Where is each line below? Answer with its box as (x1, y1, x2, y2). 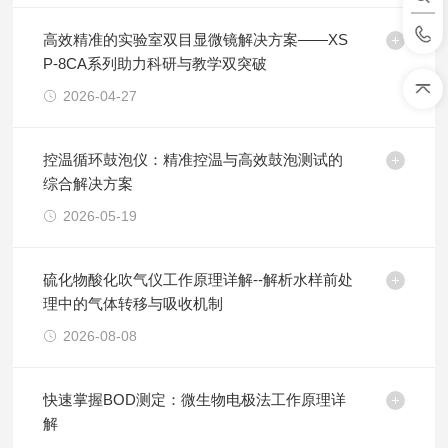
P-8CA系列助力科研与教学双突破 (43, 55, 268, 72)
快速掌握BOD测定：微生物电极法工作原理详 (43, 391, 347, 408)
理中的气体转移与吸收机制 (43, 295, 224, 312)
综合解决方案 (43, 175, 134, 192)
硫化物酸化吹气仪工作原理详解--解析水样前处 (43, 271, 354, 288)
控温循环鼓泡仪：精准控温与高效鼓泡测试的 (43, 151, 344, 168)
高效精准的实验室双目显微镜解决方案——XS (43, 31, 349, 48)
